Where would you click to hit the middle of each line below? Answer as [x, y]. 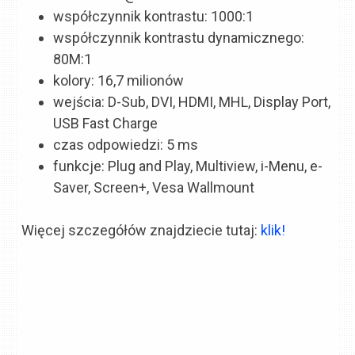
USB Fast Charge [106, 123]
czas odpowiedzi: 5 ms [126, 144]
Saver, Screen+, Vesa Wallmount [154, 187]
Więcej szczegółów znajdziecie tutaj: [141, 230]
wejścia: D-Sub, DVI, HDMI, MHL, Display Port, [192, 101]
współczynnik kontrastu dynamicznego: [179, 37]
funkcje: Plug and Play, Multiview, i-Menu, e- [188, 166]
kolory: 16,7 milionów [119, 80]
